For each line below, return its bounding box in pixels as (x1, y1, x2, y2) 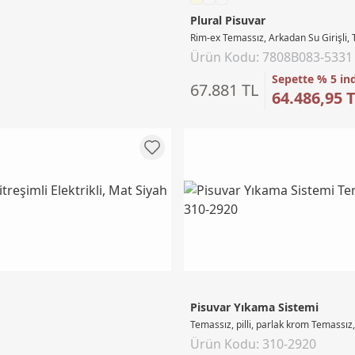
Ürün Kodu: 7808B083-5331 (190, 48, 353, 66)
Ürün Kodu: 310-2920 (190, 334, 316, 353)
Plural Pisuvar (190, 12, 265, 28)
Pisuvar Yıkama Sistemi (190, 299, 319, 315)
